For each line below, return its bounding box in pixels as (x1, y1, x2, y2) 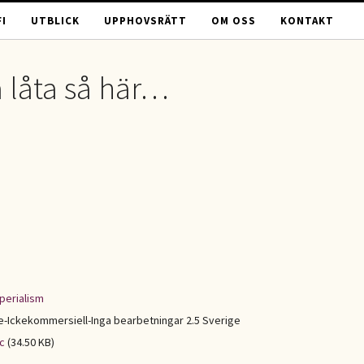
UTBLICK (31, 14, 80, 28)
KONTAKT (280, 14, 334, 28)
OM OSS (211, 14, 256, 28)
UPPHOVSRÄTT (104, 14, 187, 28)
